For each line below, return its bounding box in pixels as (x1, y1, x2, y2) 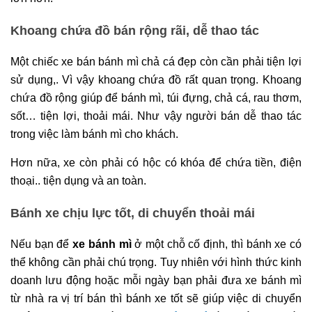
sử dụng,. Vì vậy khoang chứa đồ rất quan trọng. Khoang (10, 74, 302, 86)
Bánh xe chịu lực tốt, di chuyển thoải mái (10, 205, 255, 220)
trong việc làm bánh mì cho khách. (10, 128, 178, 141)
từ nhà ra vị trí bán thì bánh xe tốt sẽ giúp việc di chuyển (10, 292, 302, 305)
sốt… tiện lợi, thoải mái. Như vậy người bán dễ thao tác (10, 110, 302, 123)
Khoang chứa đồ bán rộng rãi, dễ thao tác (10, 23, 259, 38)
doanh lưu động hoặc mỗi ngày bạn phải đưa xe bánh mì (10, 274, 302, 287)
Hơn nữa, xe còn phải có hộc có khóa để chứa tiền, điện (10, 157, 302, 169)
